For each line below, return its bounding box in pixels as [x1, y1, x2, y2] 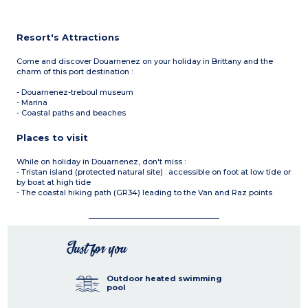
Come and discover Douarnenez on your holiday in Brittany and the [16, 56, 274, 67]
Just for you [68, 242, 127, 256]
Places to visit [16, 132, 89, 144]
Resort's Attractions [16, 32, 120, 43]
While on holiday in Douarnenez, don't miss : [16, 157, 186, 167]
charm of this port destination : [16, 67, 133, 77]
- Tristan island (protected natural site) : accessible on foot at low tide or [16, 167, 291, 177]
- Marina [16, 98, 48, 108]
